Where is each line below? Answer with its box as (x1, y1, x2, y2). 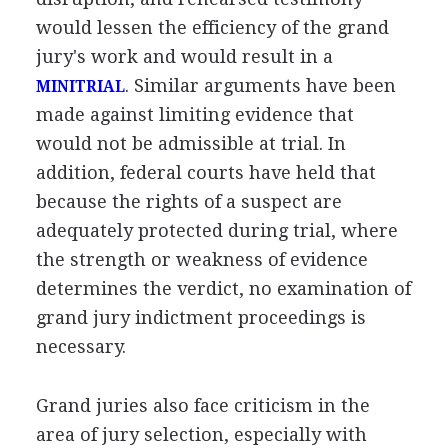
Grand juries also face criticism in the (35, 394, 370, 416)
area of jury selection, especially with (35, 423, 367, 445)
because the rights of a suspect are (35, 190, 342, 212)
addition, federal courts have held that (35, 161, 376, 183)
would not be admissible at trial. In (35, 132, 346, 154)
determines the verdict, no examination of (35, 277, 411, 299)
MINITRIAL (35, 77, 125, 96)
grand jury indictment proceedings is (35, 306, 366, 328)
